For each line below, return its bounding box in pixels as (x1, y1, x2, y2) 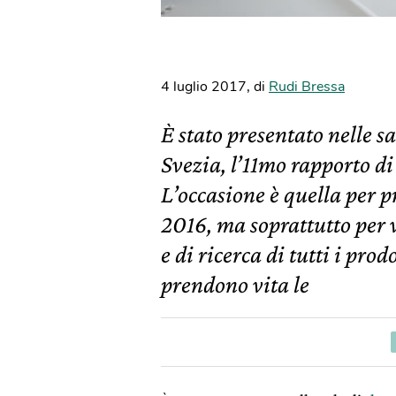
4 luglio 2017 (161, 77, 247, 96)
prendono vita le (161, 270, 309, 298)
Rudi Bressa (269, 77, 345, 96)
